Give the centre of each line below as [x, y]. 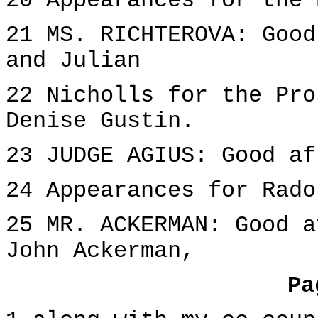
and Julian [73, 61]
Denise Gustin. [100, 121]
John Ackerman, [100, 251]
